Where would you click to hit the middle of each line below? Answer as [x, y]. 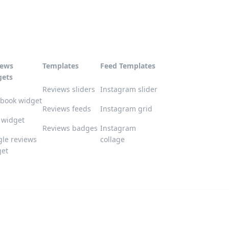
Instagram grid [126, 108]
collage [112, 139]
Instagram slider [129, 89]
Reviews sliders [69, 89]
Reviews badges [70, 128]
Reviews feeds [67, 108]
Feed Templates [128, 65]
